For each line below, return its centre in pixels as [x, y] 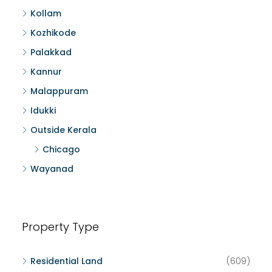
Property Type [60, 227]
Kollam [46, 13]
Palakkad [51, 52]
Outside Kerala [63, 130]
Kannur [46, 72]
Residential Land [66, 261]
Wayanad [52, 169]
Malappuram [59, 91]
